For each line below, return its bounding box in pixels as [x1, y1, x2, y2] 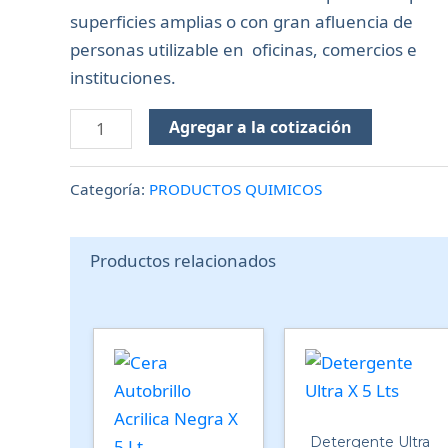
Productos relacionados [90, 248, 276, 272]
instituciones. [70, 66, 176, 89]
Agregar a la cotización [168, 116, 352, 138]
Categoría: [70, 178, 149, 199]
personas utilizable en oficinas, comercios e [70, 38, 417, 61]
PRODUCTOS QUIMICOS [149, 178, 322, 199]
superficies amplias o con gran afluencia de [70, 10, 413, 33]
